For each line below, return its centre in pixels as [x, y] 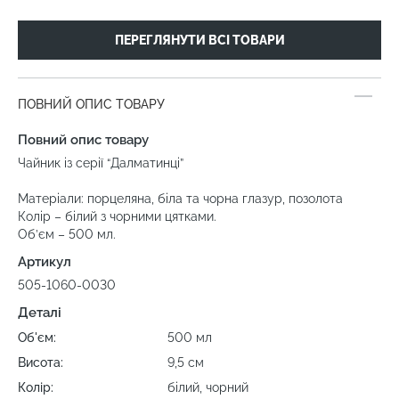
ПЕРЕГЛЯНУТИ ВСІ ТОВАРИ [199, 40]
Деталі [40, 312]
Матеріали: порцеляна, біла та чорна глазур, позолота [180, 198]
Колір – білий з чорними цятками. [117, 216]
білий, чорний [208, 387]
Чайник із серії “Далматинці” [101, 163]
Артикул [45, 261]
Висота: [41, 362]
